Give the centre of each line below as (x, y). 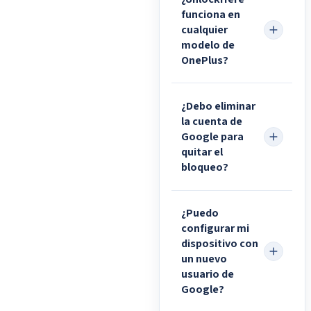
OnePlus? (204, 60)
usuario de (207, 275)
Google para (212, 137)
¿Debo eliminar (218, 107)
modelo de (208, 45)
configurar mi (215, 229)
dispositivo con (219, 244)
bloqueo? (204, 168)
